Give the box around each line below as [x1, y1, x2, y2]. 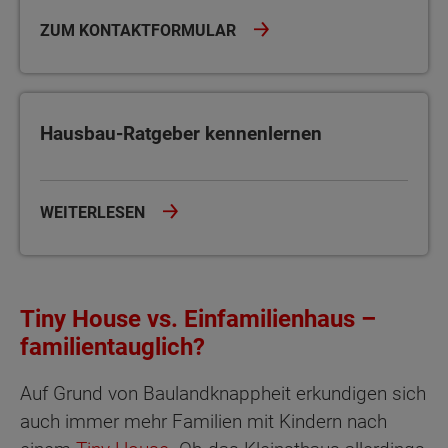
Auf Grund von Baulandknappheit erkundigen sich [20, 382, 426, 406]
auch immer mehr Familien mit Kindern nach [20, 410, 387, 434]
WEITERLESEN [40, 203, 149, 223]
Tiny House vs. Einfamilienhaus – [20, 305, 376, 334]
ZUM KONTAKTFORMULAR [40, 20, 240, 40]
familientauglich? [20, 333, 205, 362]
